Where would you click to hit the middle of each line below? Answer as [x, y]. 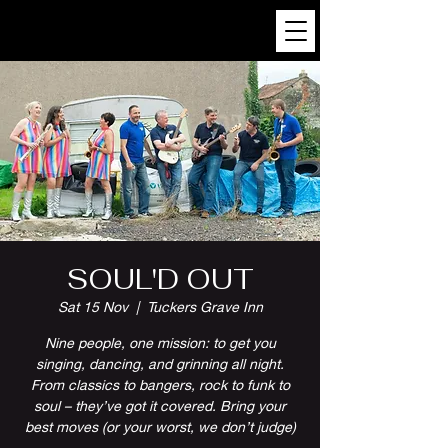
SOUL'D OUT [160, 279]
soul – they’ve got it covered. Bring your [160, 405]
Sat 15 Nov [92, 306]
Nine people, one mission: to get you [160, 342]
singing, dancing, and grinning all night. [160, 363]
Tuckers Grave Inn [204, 306]
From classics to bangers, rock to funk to [160, 384]
